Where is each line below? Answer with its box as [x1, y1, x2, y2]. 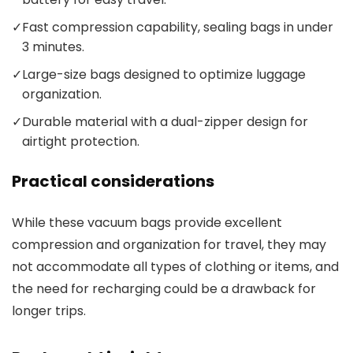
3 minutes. [22, 38, 84, 57]
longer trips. [12, 302, 86, 321]
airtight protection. [22, 132, 139, 151]
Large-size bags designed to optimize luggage [22, 65, 306, 84]
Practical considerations [12, 170, 214, 193]
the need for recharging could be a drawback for [12, 280, 316, 299]
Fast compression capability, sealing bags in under [22, 18, 333, 37]
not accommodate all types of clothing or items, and [12, 258, 339, 277]
